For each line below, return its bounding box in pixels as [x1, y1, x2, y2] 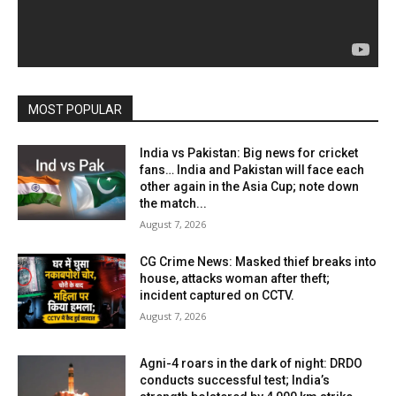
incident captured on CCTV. [140, 287, 295, 302]
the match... [140, 195, 208, 210]
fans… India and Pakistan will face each [140, 162, 365, 177]
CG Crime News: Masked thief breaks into [140, 254, 377, 269]
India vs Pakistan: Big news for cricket [140, 145, 359, 160]
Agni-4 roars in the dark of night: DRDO [140, 356, 363, 371]
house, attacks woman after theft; [140, 270, 331, 286]
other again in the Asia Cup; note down [140, 179, 360, 194]
